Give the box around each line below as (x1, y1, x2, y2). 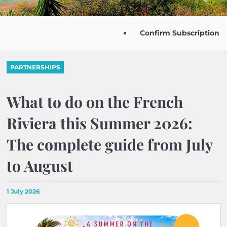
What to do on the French (6, 92, 183, 112)
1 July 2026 (6, 187, 40, 195)
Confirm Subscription (140, 28, 219, 37)
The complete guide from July (6, 134, 213, 155)
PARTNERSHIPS (10, 63, 60, 71)
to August (6, 156, 73, 176)
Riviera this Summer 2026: (6, 113, 193, 133)
